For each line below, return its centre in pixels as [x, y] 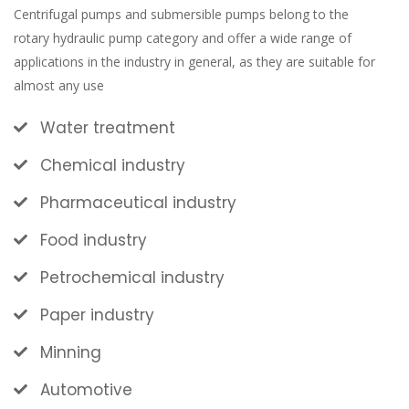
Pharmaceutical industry [138, 203]
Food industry [94, 240]
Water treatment [108, 128]
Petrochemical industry [132, 278]
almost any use [59, 85]
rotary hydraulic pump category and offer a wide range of [183, 38]
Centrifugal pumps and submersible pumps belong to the [181, 14]
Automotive [86, 390]
